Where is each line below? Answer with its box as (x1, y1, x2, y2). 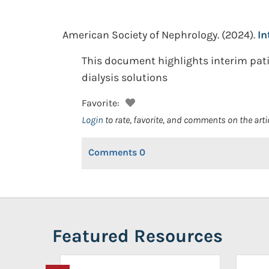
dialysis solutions (82, 71, 168, 84)
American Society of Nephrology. (62, 28, 219, 41)
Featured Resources (52, 225, 223, 247)
